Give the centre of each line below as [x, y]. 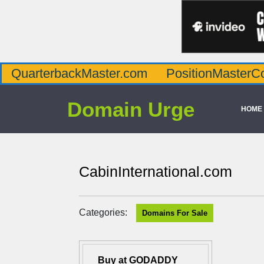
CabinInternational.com [156, 171]
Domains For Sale [175, 213]
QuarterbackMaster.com [79, 73]
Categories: [103, 212]
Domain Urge [131, 109]
